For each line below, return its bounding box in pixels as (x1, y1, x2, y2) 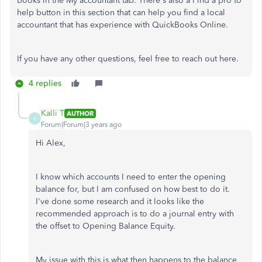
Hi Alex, (36, 138, 65, 148)
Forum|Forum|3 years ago (41, 120, 122, 129)
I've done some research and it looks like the (36, 196, 204, 206)
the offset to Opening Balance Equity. (36, 221, 178, 231)
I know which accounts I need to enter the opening (36, 172, 226, 182)
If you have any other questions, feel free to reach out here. (17, 54, 239, 64)
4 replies (29, 78, 61, 88)
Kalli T (41, 108, 64, 118)
